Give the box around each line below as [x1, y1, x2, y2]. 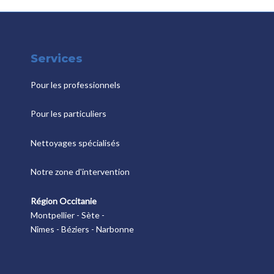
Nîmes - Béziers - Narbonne [31, 223, 134, 234]
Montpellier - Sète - [31, 209, 105, 220]
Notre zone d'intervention [31, 166, 130, 177]
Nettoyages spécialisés [31, 137, 120, 148]
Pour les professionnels [31, 79, 120, 90]
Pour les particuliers [31, 108, 106, 119]
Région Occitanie [31, 195, 97, 206]
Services [31, 51, 83, 65]
